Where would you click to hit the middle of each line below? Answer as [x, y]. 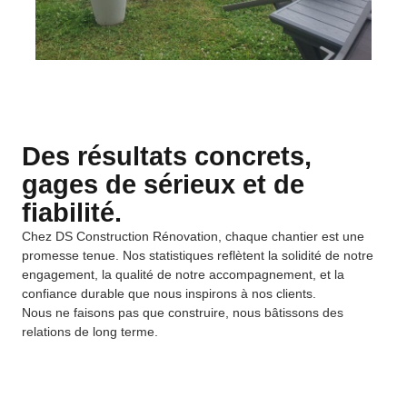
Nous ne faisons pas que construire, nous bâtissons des [183, 313]
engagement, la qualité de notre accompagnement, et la [183, 274]
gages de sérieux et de [163, 184]
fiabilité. [72, 213]
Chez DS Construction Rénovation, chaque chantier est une [193, 236]
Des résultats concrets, [167, 156]
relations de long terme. [90, 332]
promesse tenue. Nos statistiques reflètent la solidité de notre [198, 255]
